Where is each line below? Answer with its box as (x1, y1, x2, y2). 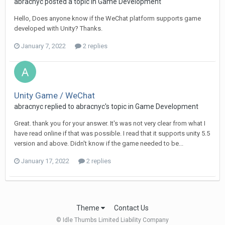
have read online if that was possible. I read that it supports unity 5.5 (14, 129, 210, 137)
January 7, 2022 (21, 42, 66, 50)
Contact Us (114, 203, 149, 212)
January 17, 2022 (21, 157, 69, 165)
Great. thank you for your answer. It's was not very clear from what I (14, 119, 205, 127)
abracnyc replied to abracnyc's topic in (14, 102, 135, 110)
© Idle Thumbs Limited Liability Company (56, 216, 169, 223)
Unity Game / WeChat (14, 90, 95, 100)
